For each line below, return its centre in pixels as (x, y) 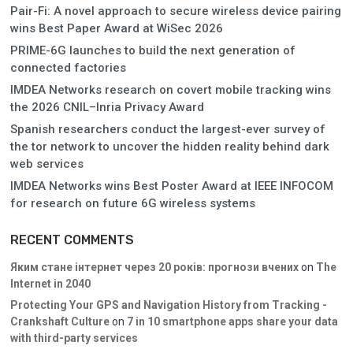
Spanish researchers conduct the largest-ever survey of (168, 129)
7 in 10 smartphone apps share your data (232, 321)
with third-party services (74, 338)
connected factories (68, 67)
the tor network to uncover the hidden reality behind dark (170, 146)
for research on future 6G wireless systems (133, 203)
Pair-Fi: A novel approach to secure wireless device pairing (176, 11)
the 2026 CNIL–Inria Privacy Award (107, 107)
